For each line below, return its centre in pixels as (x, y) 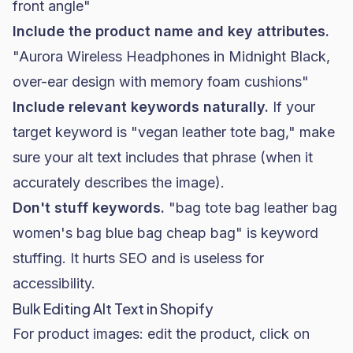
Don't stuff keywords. (89, 208)
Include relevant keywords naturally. (141, 107)
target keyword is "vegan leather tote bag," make (174, 132)
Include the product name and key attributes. (171, 31)
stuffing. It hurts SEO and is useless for (138, 258)
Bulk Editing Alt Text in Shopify (113, 308)
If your (292, 107)
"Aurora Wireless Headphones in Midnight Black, (171, 56)
